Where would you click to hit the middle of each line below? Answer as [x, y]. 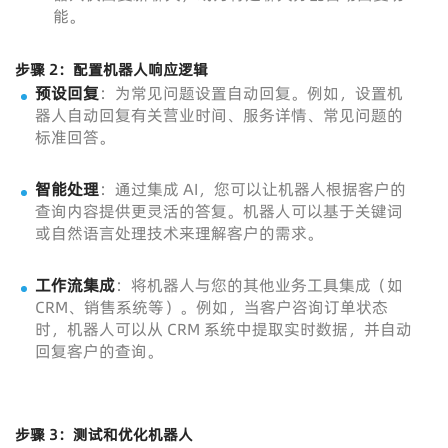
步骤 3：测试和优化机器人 [104, 435]
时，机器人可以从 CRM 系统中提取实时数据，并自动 [223, 329]
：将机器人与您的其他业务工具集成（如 [259, 285]
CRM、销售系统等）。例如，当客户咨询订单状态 [211, 307]
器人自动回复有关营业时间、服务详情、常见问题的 [219, 115]
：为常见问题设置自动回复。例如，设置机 [251, 93]
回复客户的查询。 [99, 351]
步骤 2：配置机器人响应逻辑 [111, 70]
